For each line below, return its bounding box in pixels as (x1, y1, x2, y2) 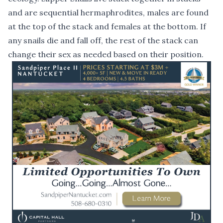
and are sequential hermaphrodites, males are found (8, 7, 209, 18)
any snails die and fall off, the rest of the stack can (8, 35, 198, 46)
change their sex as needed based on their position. (8, 49, 204, 60)
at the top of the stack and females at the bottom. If (8, 21, 206, 32)
